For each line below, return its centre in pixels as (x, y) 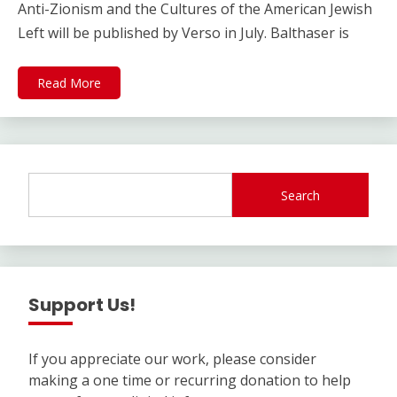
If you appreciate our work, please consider (172, 359)
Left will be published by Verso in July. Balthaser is (183, 33)
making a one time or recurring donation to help (190, 381)
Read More (69, 83)
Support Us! (82, 305)
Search (301, 195)
